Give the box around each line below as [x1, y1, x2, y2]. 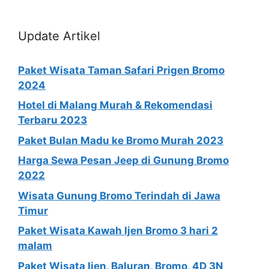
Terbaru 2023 [18, 114, 87, 126]
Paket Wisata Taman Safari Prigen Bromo [18, 64, 225, 76]
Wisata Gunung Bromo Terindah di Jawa [18, 189, 220, 202]
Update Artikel [18, 28, 100, 43]
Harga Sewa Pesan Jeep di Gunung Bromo [18, 154, 229, 166]
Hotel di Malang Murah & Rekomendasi [18, 99, 213, 111]
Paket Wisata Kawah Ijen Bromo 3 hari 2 [18, 225, 218, 237]
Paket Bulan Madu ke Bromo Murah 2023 [18, 134, 223, 147]
